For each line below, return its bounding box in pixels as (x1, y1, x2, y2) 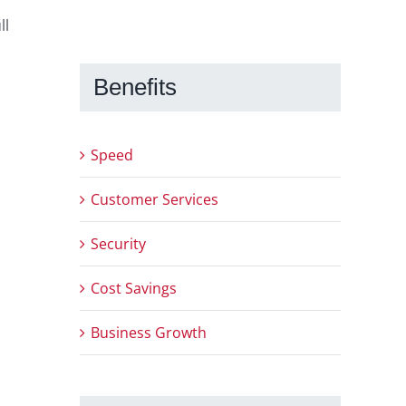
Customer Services (91, 189, 218, 210)
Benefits (93, 72, 177, 101)
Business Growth (91, 323, 207, 343)
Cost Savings (91, 278, 177, 299)
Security (91, 234, 146, 255)
